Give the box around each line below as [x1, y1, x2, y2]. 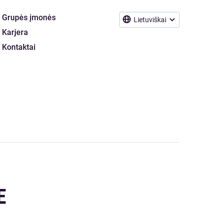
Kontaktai [2, 42, 36, 52]
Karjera [2, 28, 28, 37]
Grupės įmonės [2, 13, 56, 22]
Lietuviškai [134, 16, 166, 24]
